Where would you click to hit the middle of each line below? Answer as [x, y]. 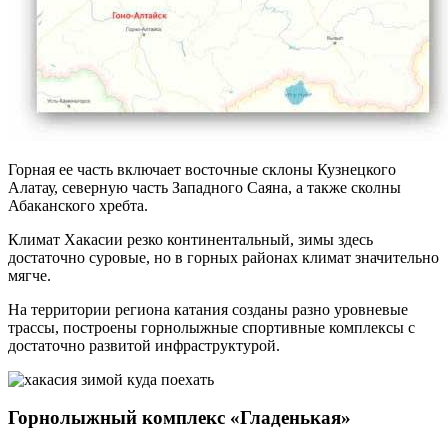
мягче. [29, 275]
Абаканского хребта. [78, 205]
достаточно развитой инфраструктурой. [144, 345]
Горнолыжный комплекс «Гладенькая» [179, 418]
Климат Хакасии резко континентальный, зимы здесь [190, 239]
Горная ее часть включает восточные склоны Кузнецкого [202, 169]
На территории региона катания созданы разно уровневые [208, 309]
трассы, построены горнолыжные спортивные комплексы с [211, 327]
